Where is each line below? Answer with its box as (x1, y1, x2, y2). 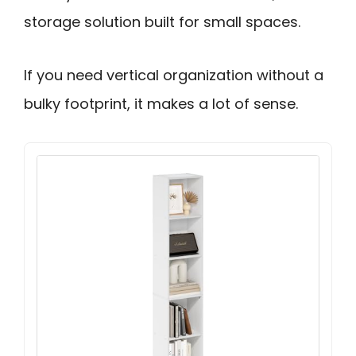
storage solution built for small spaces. (24, 12, 300, 32)
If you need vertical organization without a (24, 64, 323, 85)
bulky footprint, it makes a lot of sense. (24, 93, 298, 114)
